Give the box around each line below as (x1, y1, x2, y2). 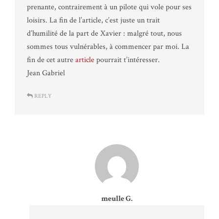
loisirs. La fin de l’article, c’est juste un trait (27, 15, 160, 25)
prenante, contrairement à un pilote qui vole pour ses (27, 1, 192, 12)
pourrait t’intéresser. (94, 54, 160, 65)
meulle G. (101, 193, 132, 204)
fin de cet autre (27, 54, 75, 65)
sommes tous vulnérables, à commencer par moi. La (27, 41, 189, 52)
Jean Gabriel (27, 67, 65, 78)
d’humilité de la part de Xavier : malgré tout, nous (27, 28, 182, 39)
